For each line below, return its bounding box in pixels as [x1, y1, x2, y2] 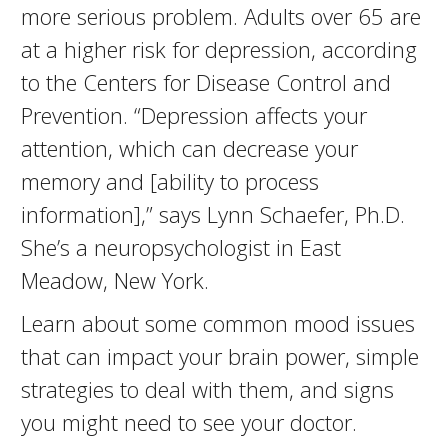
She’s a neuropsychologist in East [20, 232, 341, 262]
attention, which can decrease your [20, 133, 358, 163]
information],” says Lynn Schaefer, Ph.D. [20, 199, 405, 229]
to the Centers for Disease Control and [20, 67, 391, 97]
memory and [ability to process [20, 166, 319, 196]
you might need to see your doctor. [20, 407, 357, 437]
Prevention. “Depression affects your [20, 100, 367, 130]
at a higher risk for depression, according [20, 34, 417, 64]
